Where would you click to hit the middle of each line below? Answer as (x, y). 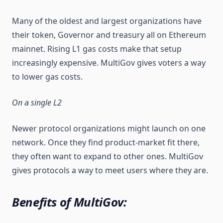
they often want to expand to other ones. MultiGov (108, 156)
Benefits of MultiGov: (69, 202)
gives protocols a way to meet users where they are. (110, 170)
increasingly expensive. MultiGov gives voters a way (109, 63)
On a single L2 (37, 103)
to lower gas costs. (47, 77)
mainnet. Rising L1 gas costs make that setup (97, 49)
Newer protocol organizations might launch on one (109, 128)
